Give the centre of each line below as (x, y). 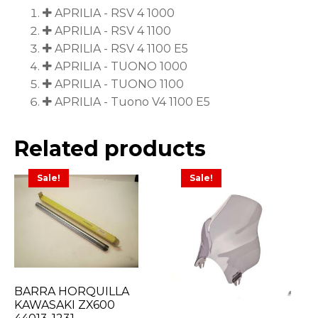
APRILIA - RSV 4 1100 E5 (121, 49)
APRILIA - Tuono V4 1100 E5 (132, 102)
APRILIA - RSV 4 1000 (115, 13)
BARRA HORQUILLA (72, 292)
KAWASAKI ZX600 (65, 305)
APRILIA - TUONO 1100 (119, 84)
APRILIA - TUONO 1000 (121, 67)
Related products (110, 149)
